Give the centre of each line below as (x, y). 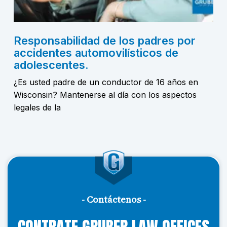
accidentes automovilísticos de (96, 53)
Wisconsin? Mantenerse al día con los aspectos (105, 95)
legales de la (37, 107)
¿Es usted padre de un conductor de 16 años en (106, 82)
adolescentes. (51, 65)
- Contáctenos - (113, 199)
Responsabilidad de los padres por (105, 41)
